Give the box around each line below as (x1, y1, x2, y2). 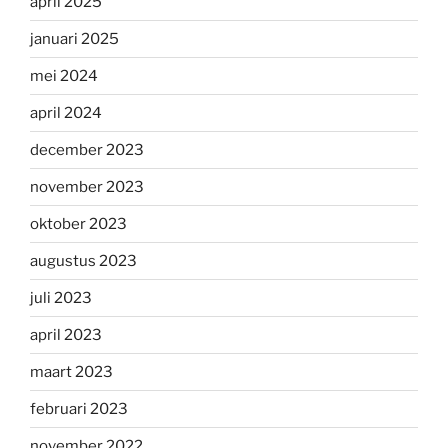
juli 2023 (30, 288, 92, 307)
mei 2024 (30, 66, 98, 85)
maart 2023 (30, 362, 113, 381)
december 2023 (30, 140, 144, 159)
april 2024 (30, 103, 102, 122)
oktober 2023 (30, 214, 127, 233)
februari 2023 (30, 399, 128, 418)
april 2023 (30, 325, 102, 344)
